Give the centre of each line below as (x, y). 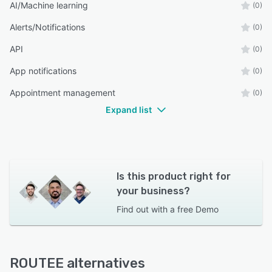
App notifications (43, 70)
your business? (153, 191)
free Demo (198, 209)
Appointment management (63, 92)
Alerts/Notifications (47, 27)
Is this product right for (173, 176)
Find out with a (145, 209)
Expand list (129, 109)
